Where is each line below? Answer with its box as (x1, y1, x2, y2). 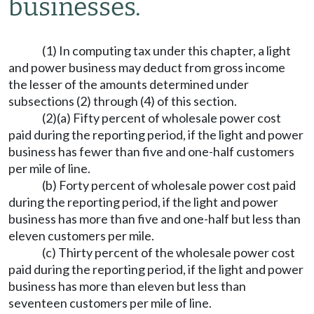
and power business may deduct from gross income (8, 60, 285, 75)
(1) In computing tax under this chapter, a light (42, 43, 291, 58)
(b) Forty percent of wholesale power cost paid (42, 177, 296, 193)
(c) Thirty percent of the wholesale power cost (42, 245, 295, 260)
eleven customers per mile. (8, 228, 154, 243)
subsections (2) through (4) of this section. (8, 93, 237, 109)
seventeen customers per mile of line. (8, 295, 212, 310)
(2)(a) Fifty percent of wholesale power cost (42, 110, 281, 125)
